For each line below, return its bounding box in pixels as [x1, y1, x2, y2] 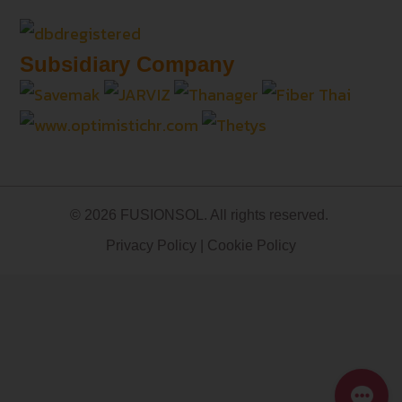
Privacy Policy [106, 238, 197, 254]
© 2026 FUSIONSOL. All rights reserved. [70, 207, 332, 223]
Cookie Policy [207, 238, 296, 254]
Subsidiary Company [20, 52, 235, 77]
